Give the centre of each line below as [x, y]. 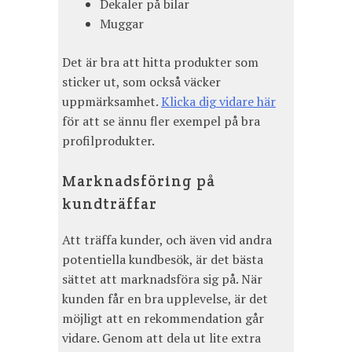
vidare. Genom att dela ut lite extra [161, 338]
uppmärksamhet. [112, 102]
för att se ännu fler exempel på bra [161, 121]
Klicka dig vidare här [218, 102]
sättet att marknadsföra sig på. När [162, 279]
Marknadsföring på [139, 181]
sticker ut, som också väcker [141, 82]
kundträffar [110, 204]
